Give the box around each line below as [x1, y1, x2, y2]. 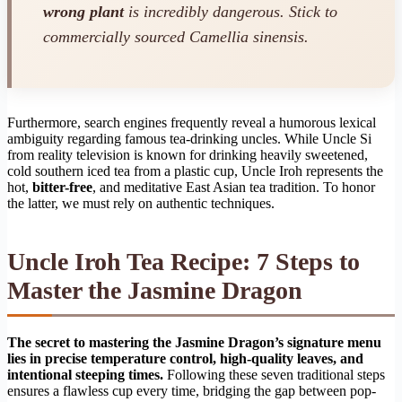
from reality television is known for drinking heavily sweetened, [7, 146, 368, 162]
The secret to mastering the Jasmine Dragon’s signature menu [7, 334, 381, 350]
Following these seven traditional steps [163, 366, 385, 382]
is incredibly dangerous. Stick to [124, 3, 337, 22]
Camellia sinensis [189, 28, 304, 47]
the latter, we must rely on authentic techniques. [7, 195, 275, 211]
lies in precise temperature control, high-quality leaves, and [7, 350, 363, 366]
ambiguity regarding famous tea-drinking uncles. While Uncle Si [7, 130, 371, 146]
